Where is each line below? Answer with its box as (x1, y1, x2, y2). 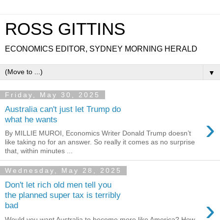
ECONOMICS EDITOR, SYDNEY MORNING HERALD (5, 45, 197, 53)
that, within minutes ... (5, 147, 73, 155)
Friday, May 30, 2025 (5, 91, 100, 99)
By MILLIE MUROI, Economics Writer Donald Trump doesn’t (5, 129, 191, 137)
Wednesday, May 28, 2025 (5, 166, 122, 175)
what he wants (5, 114, 57, 124)
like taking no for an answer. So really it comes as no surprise (5, 138, 195, 146)
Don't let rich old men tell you (5, 179, 111, 190)
